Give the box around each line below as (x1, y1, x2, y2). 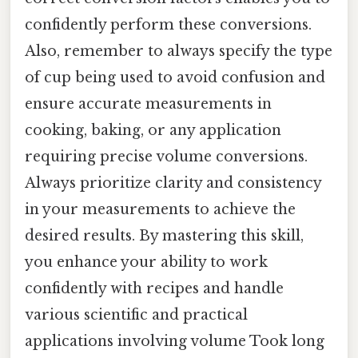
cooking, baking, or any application (25, 121, 281, 139)
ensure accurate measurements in (25, 94, 272, 113)
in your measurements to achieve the (25, 200, 296, 218)
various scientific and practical (25, 305, 248, 324)
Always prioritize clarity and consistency (25, 173, 321, 192)
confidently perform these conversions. (25, 15, 312, 34)
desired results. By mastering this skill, (25, 226, 304, 245)
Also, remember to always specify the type (25, 42, 332, 60)
